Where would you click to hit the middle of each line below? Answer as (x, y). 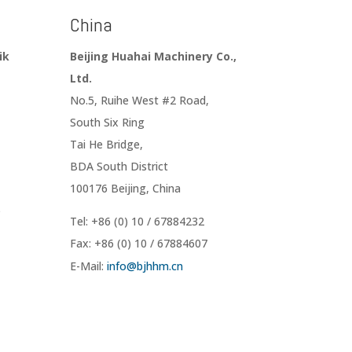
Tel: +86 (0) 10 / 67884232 (137, 222)
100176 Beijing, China (126, 189)
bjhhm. (154, 266)
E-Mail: (89, 266)
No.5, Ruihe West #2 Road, (140, 101)
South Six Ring (108, 123)
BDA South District (119, 167)
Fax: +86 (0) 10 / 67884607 (139, 244)
